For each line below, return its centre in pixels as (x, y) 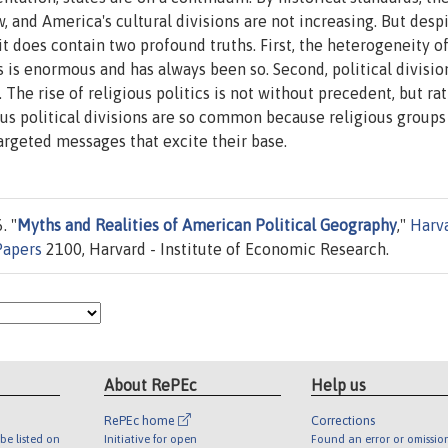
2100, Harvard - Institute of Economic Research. (215, 249)
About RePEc (151, 384)
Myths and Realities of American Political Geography (207, 225)
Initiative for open (151, 438)
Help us (338, 384)
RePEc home (141, 420)
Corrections (342, 420)
